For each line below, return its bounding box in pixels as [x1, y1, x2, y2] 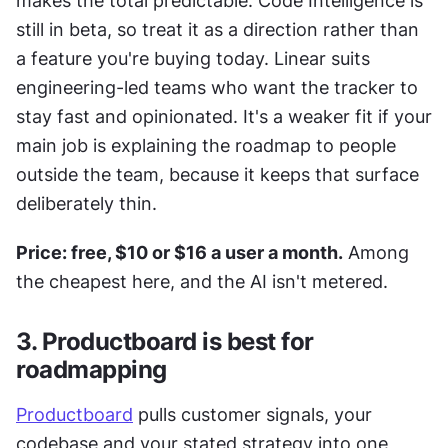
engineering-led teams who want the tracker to [16, 77, 418, 99]
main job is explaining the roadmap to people [16, 135, 396, 157]
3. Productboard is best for [16, 327, 314, 357]
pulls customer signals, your [133, 404, 372, 426]
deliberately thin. [16, 193, 157, 215]
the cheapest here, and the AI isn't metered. [16, 271, 388, 293]
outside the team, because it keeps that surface [16, 164, 419, 186]
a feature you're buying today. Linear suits [16, 48, 370, 70]
